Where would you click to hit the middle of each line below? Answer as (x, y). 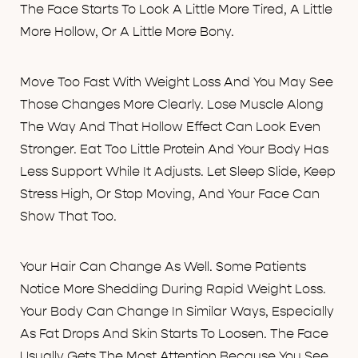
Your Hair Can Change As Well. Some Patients (163, 267)
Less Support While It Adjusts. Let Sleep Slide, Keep (178, 172)
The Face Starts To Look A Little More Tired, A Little (176, 10)
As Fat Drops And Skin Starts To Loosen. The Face (174, 334)
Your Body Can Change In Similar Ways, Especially (177, 312)
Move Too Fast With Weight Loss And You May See (177, 83)
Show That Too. (68, 217)
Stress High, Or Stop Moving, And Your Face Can (170, 195)
